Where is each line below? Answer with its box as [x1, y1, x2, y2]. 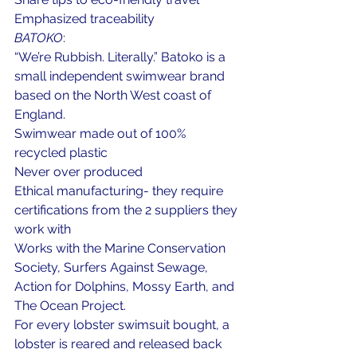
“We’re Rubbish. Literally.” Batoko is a [14, 49, 229, 65]
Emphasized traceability [14, 11, 155, 26]
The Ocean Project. [14, 298, 126, 313]
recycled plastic [14, 145, 108, 160]
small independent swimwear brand [14, 69, 228, 84]
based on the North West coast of [14, 88, 214, 103]
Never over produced [14, 164, 143, 179]
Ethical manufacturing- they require [14, 183, 226, 198]
